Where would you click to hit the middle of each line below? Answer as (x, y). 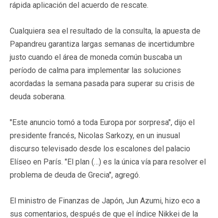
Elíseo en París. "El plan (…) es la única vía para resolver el (108, 162)
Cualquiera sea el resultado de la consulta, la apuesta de (105, 31)
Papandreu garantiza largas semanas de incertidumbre (102, 44)
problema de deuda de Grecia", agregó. (75, 175)
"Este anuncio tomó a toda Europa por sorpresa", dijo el (102, 122)
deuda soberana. (38, 96)
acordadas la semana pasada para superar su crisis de (102, 83)
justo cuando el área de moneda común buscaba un (96, 57)
